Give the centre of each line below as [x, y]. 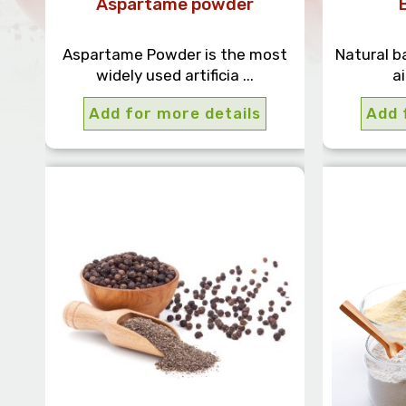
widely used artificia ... [175, 76]
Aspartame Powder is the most [175, 55]
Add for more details [175, 114]
